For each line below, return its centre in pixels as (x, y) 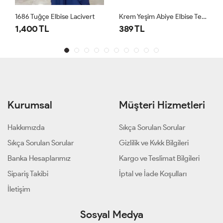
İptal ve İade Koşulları (153, 174)
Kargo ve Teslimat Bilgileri (159, 159)
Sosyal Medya (111, 215)
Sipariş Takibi (28, 174)
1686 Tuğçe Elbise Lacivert (55, 17)
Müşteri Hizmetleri (162, 105)
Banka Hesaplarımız (39, 159)
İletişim (19, 189)
